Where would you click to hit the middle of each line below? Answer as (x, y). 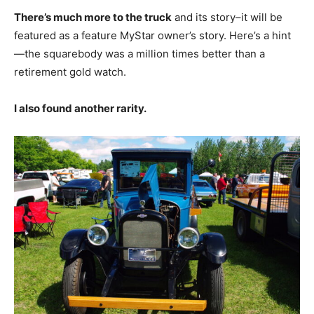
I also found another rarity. (80, 108)
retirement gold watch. (81, 71)
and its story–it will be (227, 17)
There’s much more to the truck (93, 17)
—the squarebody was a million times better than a (139, 53)
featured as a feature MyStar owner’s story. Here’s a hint (152, 35)
